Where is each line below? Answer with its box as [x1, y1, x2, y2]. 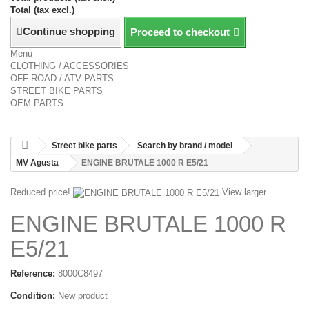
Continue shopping [23, 26, 115, 37]
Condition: [10, 290, 55, 301]
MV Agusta [16, 158, 59, 168]
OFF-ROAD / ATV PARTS [10, 73, 114, 83]
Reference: [10, 268, 55, 279]
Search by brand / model [137, 141, 232, 150]
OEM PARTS [10, 98, 63, 108]
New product [58, 290, 108, 301]
